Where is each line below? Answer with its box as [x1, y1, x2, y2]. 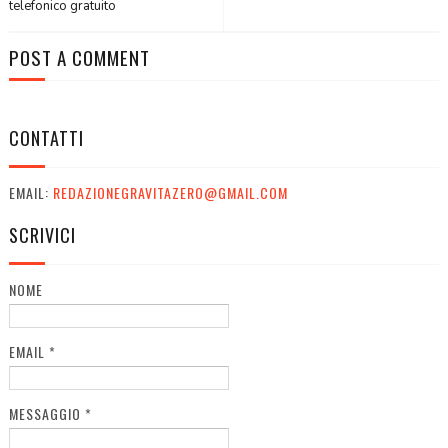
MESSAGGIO [8, 402, 85, 424]
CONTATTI [8, 124, 84, 151]
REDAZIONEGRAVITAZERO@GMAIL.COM [52, 181, 288, 203]
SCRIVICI [8, 221, 76, 248]
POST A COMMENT [8, 42, 150, 71]
